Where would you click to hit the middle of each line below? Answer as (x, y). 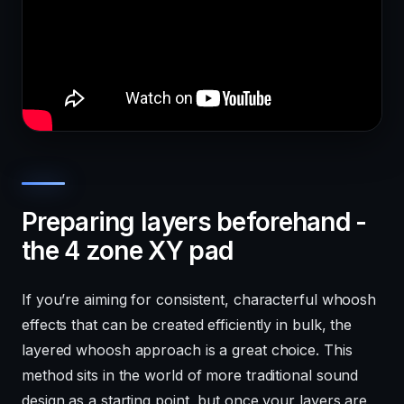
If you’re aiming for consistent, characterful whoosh (199, 300)
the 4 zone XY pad (128, 251)
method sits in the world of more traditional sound (190, 376)
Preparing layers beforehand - (194, 222)
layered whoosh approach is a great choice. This (187, 350)
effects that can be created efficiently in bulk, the (187, 325)
